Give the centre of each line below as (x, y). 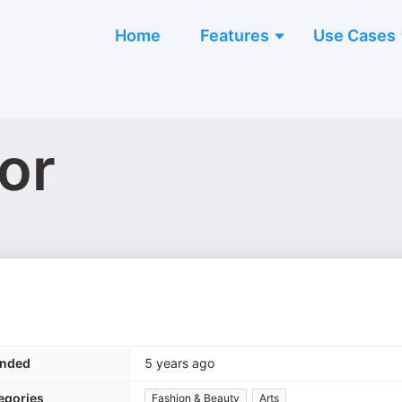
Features (235, 35)
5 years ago (179, 363)
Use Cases (354, 35)
